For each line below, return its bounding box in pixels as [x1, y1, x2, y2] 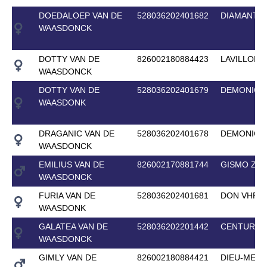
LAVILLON [220, 54, 260, 64]
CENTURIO [220, 221, 264, 231]
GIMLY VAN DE [38, 252, 97, 262]
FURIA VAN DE [38, 190, 95, 200]
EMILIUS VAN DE [38, 159, 104, 169]
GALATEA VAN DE [38, 221, 108, 231]
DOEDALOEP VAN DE [38, 10, 122, 20]
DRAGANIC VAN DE [38, 128, 114, 138]
